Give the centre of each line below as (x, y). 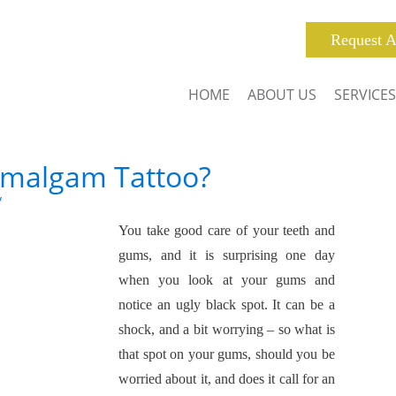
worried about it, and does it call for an (227, 379)
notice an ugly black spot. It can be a (227, 305)
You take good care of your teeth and (227, 230)
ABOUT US (282, 95)
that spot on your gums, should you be (227, 354)
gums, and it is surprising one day (227, 255)
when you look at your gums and (227, 280)
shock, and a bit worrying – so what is (227, 329)
